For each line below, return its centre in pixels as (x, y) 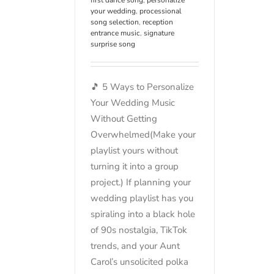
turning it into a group (135, 166)
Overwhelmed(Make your (143, 134)
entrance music (115, 33)
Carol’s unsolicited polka (139, 261)
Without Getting (124, 118)
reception (158, 22)
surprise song (113, 44)
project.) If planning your (141, 182)
